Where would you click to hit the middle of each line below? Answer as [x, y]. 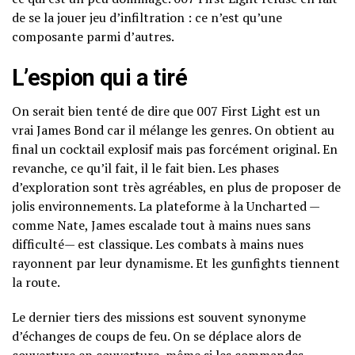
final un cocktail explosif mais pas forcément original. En [175, 149]
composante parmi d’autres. [93, 37]
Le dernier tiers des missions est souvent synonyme [159, 317]
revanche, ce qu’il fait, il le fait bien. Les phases [145, 168]
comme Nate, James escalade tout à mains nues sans [161, 225]
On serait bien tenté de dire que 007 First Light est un [166, 111]
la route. [36, 282]
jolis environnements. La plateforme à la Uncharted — [166, 206]
